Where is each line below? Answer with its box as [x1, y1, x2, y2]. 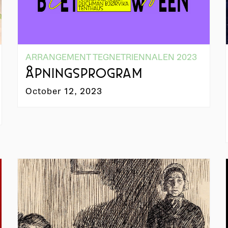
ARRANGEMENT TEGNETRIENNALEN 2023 [25, 51, 197, 63]
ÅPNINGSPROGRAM [25, 68, 143, 81]
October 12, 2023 [25, 85, 102, 97]
